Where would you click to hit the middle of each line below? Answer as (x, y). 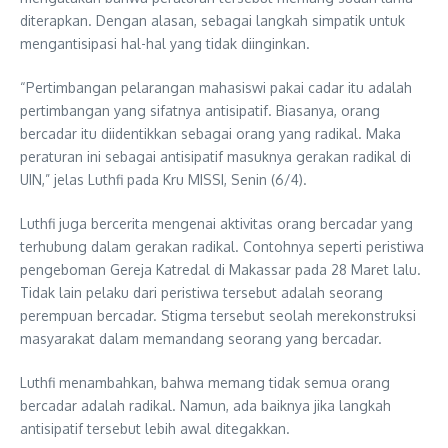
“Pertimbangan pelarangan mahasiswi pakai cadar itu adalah (216, 87)
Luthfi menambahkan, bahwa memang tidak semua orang (205, 382)
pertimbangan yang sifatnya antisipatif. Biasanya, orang (200, 110)
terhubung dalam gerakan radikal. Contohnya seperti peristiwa (222, 246)
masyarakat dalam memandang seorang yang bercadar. (201, 338)
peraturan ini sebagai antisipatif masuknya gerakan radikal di (215, 156)
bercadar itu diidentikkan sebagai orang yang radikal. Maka (210, 133)
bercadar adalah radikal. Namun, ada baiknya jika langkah (205, 405)
